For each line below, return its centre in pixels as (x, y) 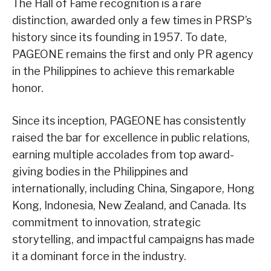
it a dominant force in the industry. (99, 256)
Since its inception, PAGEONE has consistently (129, 121)
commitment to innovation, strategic (106, 223)
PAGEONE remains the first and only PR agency (133, 54)
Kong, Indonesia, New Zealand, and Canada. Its (129, 206)
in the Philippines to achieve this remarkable (123, 71)
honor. (28, 88)
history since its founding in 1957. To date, (119, 38)
